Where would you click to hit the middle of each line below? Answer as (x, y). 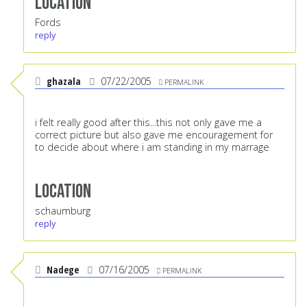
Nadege (63, 270)
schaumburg (63, 211)
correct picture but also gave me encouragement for (154, 135)
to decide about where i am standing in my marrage (152, 147)
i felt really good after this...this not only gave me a (148, 123)
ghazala (64, 82)
